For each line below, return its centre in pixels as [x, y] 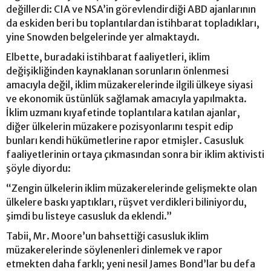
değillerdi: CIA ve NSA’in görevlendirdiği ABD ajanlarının [131, 9]
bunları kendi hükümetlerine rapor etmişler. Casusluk [125, 140]
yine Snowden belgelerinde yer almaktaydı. [104, 37]
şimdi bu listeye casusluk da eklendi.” [89, 216]
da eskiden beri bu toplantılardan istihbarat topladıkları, [133, 23]
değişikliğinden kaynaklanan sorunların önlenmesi [117, 71]
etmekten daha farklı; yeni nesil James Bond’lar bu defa [131, 264]
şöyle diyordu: [38, 168]
